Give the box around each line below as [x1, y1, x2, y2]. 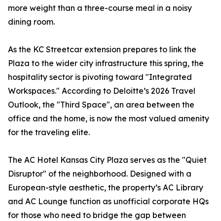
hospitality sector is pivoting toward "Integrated [8, 72, 192, 82]
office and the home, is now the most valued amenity [8, 113, 209, 123]
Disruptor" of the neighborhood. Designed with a [8, 169, 191, 179]
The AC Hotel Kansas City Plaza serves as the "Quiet [8, 155, 207, 165]
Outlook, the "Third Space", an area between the [8, 100, 194, 110]
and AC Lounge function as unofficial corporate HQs [8, 196, 209, 206]
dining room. [8, 17, 55, 27]
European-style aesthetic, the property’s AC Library [8, 183, 203, 192]
